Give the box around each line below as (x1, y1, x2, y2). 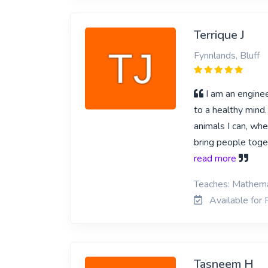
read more (193, 152, 236, 165)
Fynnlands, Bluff (193, 49, 260, 62)
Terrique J (193, 27, 245, 43)
